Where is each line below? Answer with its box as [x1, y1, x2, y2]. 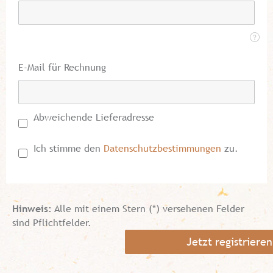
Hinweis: [12, 203, 52, 214]
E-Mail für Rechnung [18, 62, 106, 73]
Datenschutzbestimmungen [101, 143, 221, 154]
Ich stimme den [34, 143, 101, 154]
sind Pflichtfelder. [12, 217, 91, 229]
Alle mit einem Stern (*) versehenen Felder [52, 203, 244, 214]
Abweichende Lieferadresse [34, 112, 154, 123]
